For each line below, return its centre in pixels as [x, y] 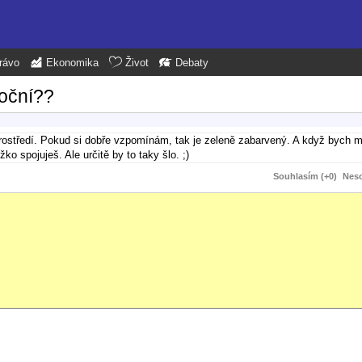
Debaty [192, 63]
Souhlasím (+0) [305, 176]
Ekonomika [72, 63]
